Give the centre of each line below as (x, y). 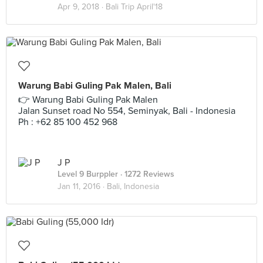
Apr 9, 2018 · (82, 7)
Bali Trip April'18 (134, 7)
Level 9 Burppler (88, 174)
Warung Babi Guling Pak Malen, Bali (95, 86)
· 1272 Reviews (146, 174)
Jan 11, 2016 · (82, 186)
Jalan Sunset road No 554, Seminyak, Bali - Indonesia (127, 111)
